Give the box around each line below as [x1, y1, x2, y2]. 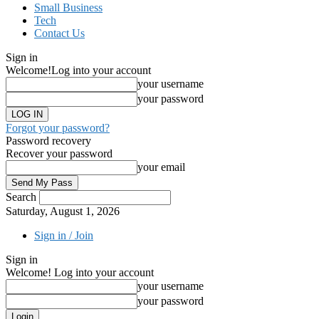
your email [137, 161, 185, 173]
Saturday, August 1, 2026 [6, 205, 120, 217]
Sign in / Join [34, 229, 93, 241]
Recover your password [6, 147, 113, 159]
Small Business [34, 1, 103, 14]
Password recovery [6, 135, 91, 147]
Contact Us [34, 27, 85, 39]
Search [6, 191, 36, 203]
